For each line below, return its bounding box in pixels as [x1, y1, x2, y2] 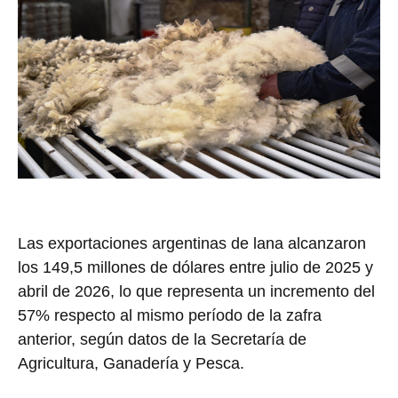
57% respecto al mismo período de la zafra [18, 306, 322, 324]
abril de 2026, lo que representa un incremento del [18, 282, 375, 300]
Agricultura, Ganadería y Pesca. [18, 354, 244, 372]
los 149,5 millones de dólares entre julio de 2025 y [18, 258, 373, 276]
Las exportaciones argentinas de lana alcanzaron [18, 234, 366, 252]
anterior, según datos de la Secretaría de [18, 330, 306, 348]
